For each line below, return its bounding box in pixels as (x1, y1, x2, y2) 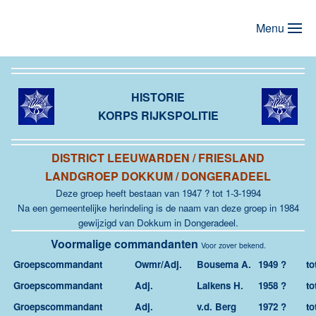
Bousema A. (197, 257, 251, 271)
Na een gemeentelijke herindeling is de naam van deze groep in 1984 (17, 201, 299, 214)
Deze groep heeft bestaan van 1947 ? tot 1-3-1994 (55, 186, 261, 200)
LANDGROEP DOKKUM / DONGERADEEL (45, 168, 271, 184)
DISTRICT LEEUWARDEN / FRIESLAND (51, 150, 265, 166)
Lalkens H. (197, 279, 243, 292)
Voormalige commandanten (50, 236, 201, 252)
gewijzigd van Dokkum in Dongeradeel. (78, 216, 238, 229)
